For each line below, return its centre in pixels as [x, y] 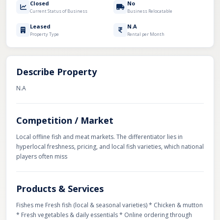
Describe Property [56, 72]
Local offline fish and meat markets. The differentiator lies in [99, 137]
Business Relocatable [150, 11]
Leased [40, 26]
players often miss [42, 156]
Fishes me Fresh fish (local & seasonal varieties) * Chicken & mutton [110, 205]
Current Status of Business [59, 11]
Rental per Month [146, 34]
